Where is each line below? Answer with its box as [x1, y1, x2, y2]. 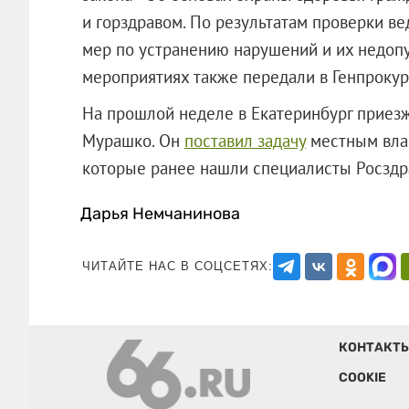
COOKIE [338, 369, 386, 385]
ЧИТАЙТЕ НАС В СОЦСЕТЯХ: [81, 258, 273, 273]
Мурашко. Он [81, 129, 184, 152]
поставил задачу [184, 129, 306, 152]
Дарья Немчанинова [80, 203, 241, 224]
